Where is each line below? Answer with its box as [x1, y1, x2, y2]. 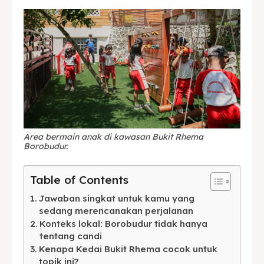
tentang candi [39, 230, 103, 242]
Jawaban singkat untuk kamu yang [39, 192, 195, 204]
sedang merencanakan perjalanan [39, 204, 194, 216]
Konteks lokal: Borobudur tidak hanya [39, 217, 208, 229]
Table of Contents [30, 173, 128, 187]
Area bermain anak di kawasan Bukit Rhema [24, 131, 203, 142]
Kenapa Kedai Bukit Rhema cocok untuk [39, 243, 218, 255]
